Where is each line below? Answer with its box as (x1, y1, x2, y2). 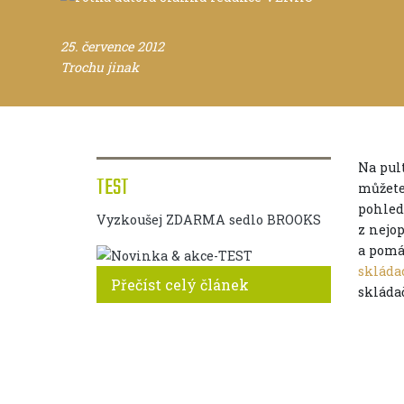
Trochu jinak (60, 58, 139, 76)
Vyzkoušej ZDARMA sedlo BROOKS (96, 210, 321, 228)
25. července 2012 (60, 37, 164, 55)
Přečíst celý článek (111, 275, 249, 295)
